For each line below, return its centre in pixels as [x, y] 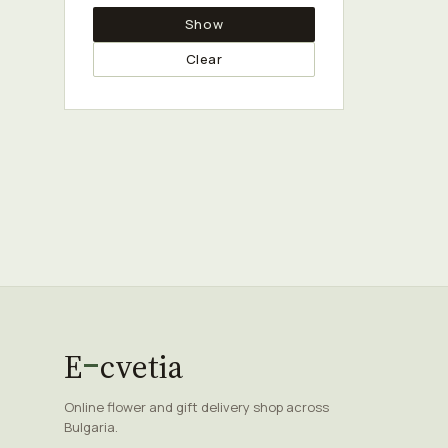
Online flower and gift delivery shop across [196, 407]
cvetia [141, 367]
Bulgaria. [91, 427]
